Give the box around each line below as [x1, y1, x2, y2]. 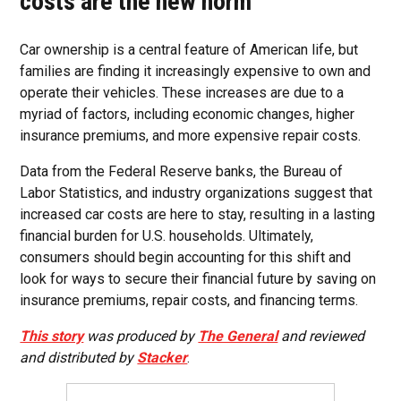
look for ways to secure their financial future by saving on [20, 269, 377, 287]
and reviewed [277, 327, 365, 345]
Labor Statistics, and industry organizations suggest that [20, 183, 373, 201]
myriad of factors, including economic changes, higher [20, 105, 355, 123]
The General [198, 327, 278, 345]
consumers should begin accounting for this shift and [20, 248, 352, 266]
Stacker [137, 348, 188, 366]
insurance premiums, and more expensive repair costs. [20, 126, 362, 144]
